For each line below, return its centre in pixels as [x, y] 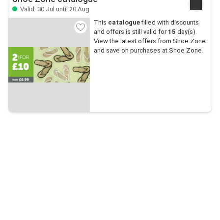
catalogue [124, 22]
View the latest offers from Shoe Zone [150, 41]
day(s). [186, 32]
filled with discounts [169, 22]
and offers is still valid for [131, 32]
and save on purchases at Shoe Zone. [148, 50]
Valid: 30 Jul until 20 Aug [54, 9]
